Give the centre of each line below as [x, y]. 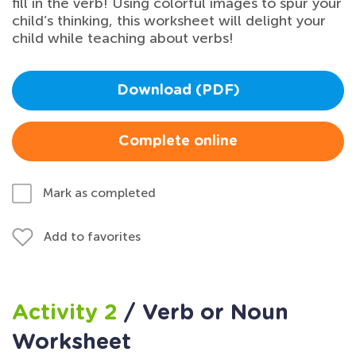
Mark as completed [99, 192]
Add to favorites [92, 236]
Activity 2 [68, 312]
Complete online [178, 141]
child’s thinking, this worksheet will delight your [169, 20]
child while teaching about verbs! [123, 38]
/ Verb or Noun [206, 312]
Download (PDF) [178, 90]
